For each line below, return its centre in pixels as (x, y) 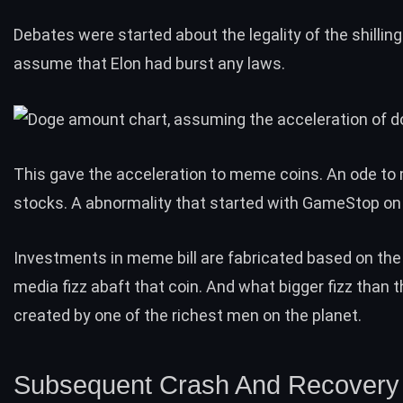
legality (275, 34)
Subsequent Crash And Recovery (206, 385)
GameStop (341, 202)
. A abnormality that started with (183, 202)
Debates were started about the (131, 34)
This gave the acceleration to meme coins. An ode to (206, 174)
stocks (39, 202)
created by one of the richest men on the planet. (188, 315)
